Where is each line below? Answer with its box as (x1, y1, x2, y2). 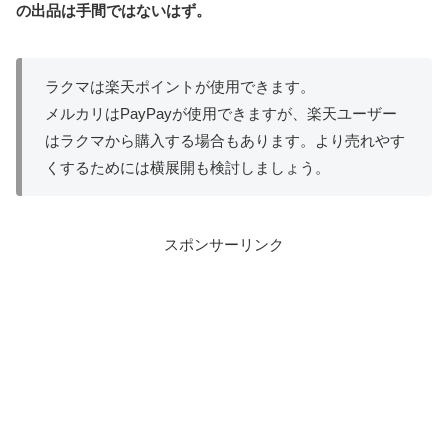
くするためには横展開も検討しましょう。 (44, 159, 330, 177)
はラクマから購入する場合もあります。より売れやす (44, 132, 405, 150)
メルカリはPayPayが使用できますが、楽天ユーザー (44, 105, 397, 123)
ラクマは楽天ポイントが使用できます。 (44, 78, 315, 96)
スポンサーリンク (164, 235, 284, 253)
